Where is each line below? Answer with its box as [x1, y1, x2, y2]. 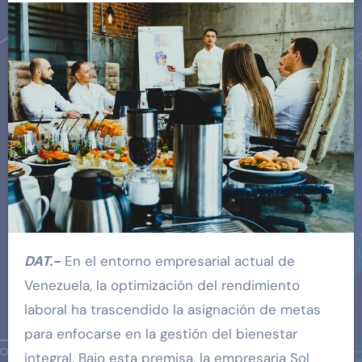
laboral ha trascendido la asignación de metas [23, 301, 321, 319]
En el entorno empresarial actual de [60, 252, 295, 271]
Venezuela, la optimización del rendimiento [23, 276, 300, 295]
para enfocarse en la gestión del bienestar [23, 325, 297, 343]
